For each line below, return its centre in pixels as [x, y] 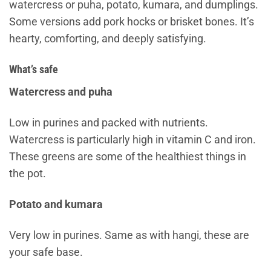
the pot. [28, 173]
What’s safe [34, 70]
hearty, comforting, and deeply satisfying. [108, 39]
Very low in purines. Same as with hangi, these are [129, 235]
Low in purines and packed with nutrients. [109, 122]
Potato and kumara [56, 204]
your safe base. [46, 252]
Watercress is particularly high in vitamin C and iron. [132, 139]
